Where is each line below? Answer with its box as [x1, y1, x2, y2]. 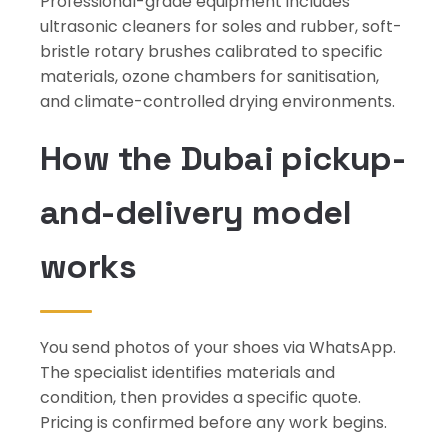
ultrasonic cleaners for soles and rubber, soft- [40, 15, 402, 38]
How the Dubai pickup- [40, 137, 406, 180]
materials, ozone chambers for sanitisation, [40, 65, 379, 88]
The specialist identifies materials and [40, 361, 335, 384]
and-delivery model [40, 191, 351, 234]
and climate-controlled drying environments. [40, 90, 395, 113]
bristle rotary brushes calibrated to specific [40, 40, 383, 63]
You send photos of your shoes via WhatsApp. [40, 336, 396, 359]
